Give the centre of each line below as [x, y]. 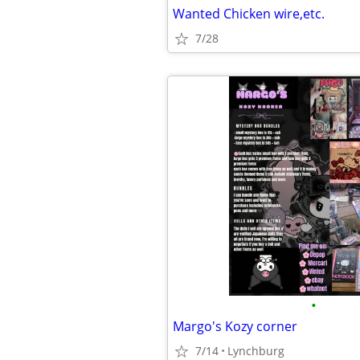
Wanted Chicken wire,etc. [249, 14]
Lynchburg [256, 351]
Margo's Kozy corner [235, 326]
